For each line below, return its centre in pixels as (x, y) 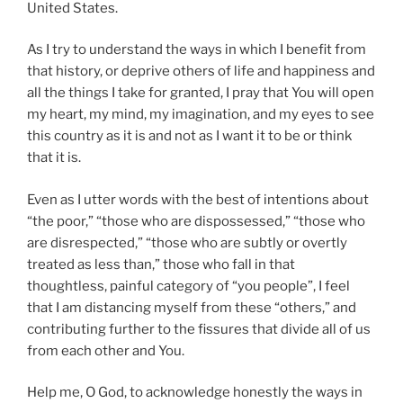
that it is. (54, 158)
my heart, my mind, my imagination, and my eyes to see (201, 115)
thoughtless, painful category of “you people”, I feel (188, 286)
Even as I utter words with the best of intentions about (198, 199)
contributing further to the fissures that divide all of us (199, 329)
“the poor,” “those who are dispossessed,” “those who (196, 221)
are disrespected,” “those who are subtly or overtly (187, 242)
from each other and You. (106, 350)
